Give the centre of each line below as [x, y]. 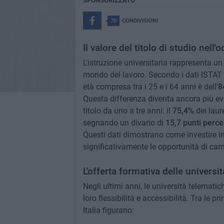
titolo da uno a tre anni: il [127, 111]
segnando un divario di [124, 123]
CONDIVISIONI [140, 21]
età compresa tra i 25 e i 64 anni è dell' [150, 87]
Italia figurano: [108, 210]
